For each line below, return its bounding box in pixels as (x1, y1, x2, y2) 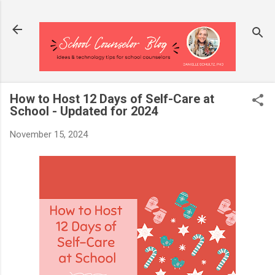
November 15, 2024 (10, 129, 88, 140)
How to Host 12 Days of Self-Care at (10, 91, 214, 106)
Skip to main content (96, 10, 179, 21)
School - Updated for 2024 (10, 104, 158, 118)
